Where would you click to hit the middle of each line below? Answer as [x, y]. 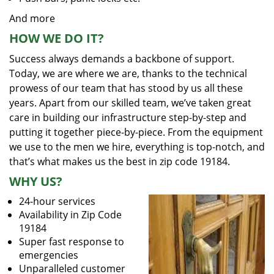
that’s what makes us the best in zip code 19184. [120, 161]
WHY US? [36, 181]
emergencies [49, 255]
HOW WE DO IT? [57, 38]
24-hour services [57, 201]
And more [32, 18]
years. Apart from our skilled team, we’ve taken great [130, 103]
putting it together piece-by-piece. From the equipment [136, 132]
